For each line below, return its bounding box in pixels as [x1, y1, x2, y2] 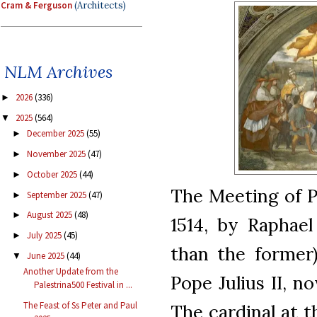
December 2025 [26, 127, 86, 140]
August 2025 [26, 209, 74, 221]
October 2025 [26, 168, 79, 180]
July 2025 [26, 229, 64, 242]
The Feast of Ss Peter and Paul [23, 299, 138, 311]
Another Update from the [23, 265, 119, 278]
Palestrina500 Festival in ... [34, 279, 133, 292]
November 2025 [26, 148, 88, 161]
